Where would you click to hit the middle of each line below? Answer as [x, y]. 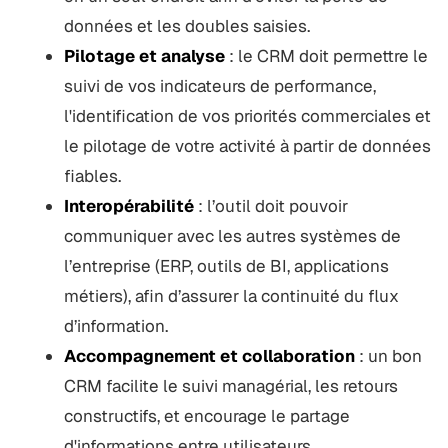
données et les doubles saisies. [186, 25]
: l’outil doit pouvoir [270, 205]
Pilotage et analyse [144, 55]
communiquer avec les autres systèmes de [232, 235]
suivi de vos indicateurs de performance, [219, 85]
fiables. [94, 175]
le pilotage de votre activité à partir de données [247, 145]
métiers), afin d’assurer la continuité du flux [231, 295]
